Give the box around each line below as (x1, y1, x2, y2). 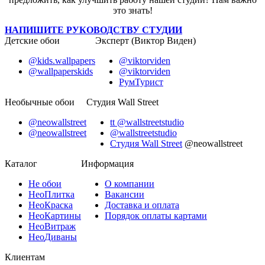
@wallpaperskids (28, 66, 93, 76)
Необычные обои (5, 96, 75, 107)
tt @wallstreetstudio (110, 117, 184, 127)
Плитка (44, 189, 75, 199)
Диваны (44, 231, 77, 242)
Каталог (5, 158, 37, 169)
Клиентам (5, 251, 45, 262)
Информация (81, 158, 134, 169)
